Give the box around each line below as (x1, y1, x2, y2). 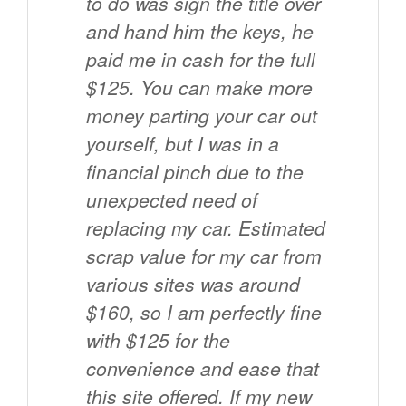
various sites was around (86, 270, 300, 298)
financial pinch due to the (86, 158, 304, 186)
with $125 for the (86, 326, 230, 354)
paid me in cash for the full (86, 45, 315, 73)
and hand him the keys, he (86, 17, 314, 45)
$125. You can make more (86, 73, 313, 101)
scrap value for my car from (86, 242, 322, 270)
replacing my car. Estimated (86, 214, 325, 242)
